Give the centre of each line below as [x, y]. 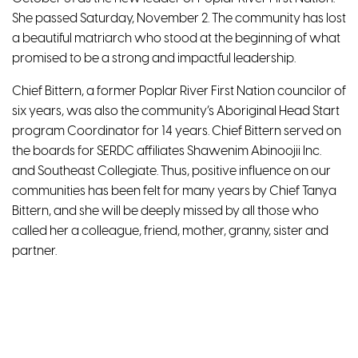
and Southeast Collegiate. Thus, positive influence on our [171, 171]
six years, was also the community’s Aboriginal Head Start [176, 111]
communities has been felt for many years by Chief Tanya [174, 191]
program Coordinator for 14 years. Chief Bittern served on [177, 131]
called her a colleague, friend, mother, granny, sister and [170, 231]
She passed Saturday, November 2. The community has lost [179, 18]
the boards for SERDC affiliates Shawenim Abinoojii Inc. [167, 151]
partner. [34, 251]
